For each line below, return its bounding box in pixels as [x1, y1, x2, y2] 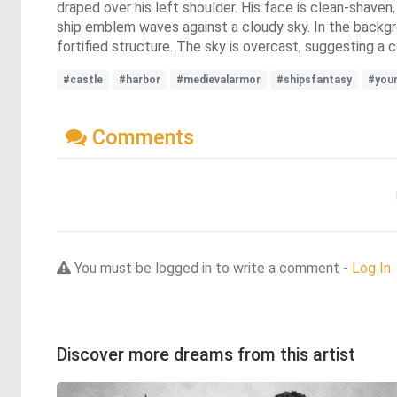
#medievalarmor [176, 73, 261, 86]
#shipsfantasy [276, 73, 352, 86]
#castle [63, 73, 103, 86]
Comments [87, 124, 194, 150]
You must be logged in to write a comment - [71, 259, 352, 276]
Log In [352, 259, 391, 276]
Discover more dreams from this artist [57, 344, 355, 365]
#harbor [119, 73, 160, 86]
